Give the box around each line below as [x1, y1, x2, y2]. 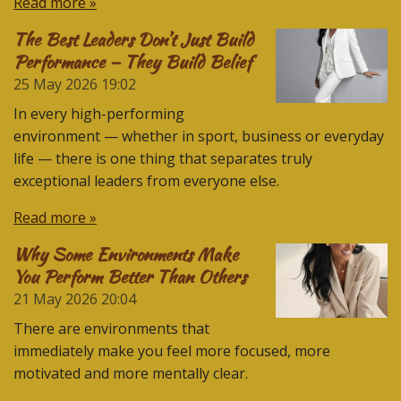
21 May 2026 [13, 288, 98, 309]
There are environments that [13, 318, 209, 338]
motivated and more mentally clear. [13, 363, 248, 383]
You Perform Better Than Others [13, 263, 246, 289]
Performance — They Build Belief [13, 48, 252, 74]
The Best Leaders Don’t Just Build [13, 26, 253, 52]
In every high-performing [13, 103, 184, 124]
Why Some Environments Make [13, 241, 238, 267]
